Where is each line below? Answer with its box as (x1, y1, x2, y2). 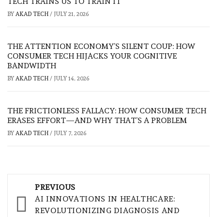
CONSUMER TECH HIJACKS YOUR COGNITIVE (7, 51, 177, 61)
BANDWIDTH (7, 61, 56, 70)
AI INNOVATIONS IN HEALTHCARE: (35, 194, 175, 203)
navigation (12, 194, 83, 211)
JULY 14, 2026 (54, 75, 89, 82)
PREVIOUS (35, 182, 76, 192)
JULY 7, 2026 (54, 129, 86, 137)
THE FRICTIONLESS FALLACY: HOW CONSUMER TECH (7, 106, 206, 115)
